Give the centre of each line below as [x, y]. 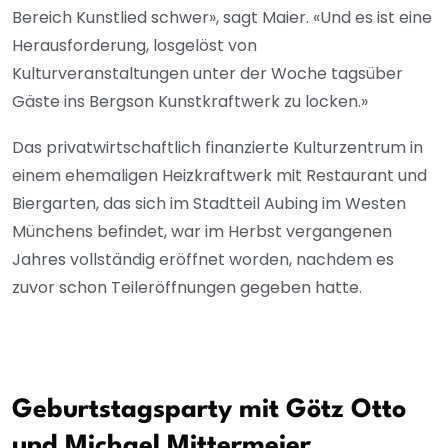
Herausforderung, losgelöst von [134, 46]
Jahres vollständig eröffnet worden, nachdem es [203, 260]
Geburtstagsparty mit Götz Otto [209, 410]
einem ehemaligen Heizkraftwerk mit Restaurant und [219, 176]
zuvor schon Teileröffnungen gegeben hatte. [189, 288]
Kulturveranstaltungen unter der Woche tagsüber [207, 74]
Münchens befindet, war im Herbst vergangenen [202, 232]
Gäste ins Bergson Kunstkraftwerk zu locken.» [190, 102]
